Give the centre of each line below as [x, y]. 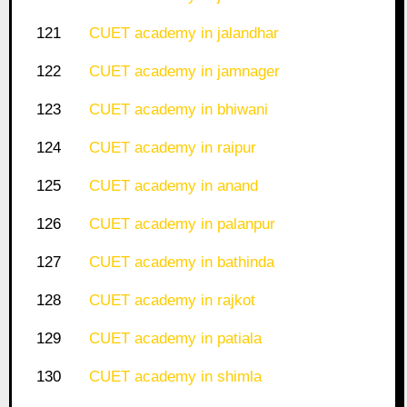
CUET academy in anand [173, 186]
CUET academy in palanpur [182, 224]
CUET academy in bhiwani [178, 110]
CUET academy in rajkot [172, 301]
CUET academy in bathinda [181, 263]
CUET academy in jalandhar [184, 34]
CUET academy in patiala [175, 339]
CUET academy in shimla [175, 377]
